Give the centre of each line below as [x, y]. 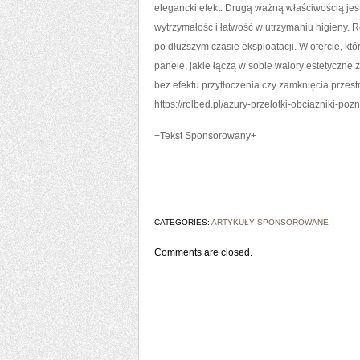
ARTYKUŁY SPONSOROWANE [270, 222]
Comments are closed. [203, 252]
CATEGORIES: [183, 222]
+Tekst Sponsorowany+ [205, 136]
